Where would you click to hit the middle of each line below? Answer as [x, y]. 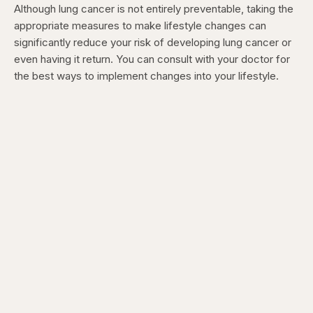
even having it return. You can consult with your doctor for [152, 59]
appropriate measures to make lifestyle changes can [140, 26]
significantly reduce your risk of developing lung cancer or [153, 43]
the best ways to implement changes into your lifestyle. [146, 76]
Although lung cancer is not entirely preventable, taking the [154, 9]
